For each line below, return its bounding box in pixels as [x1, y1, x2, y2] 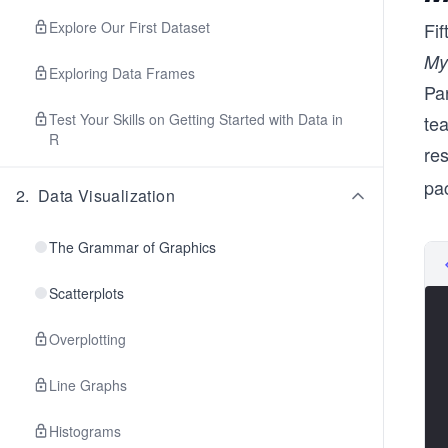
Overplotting [49, 329, 126, 349]
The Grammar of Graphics [49, 237, 216, 257]
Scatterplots [49, 283, 124, 303]
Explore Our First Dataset [49, 17, 210, 37]
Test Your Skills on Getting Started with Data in [49, 109, 343, 129]
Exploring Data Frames [49, 63, 195, 83]
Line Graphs [49, 375, 127, 395]
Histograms [49, 421, 121, 441]
